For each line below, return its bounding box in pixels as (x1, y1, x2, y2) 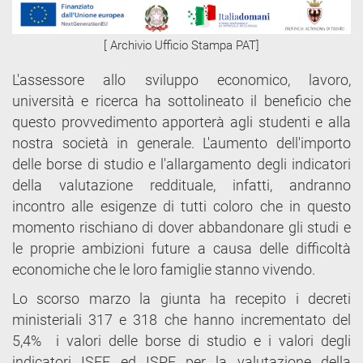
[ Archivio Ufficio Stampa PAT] (104, 38, 259, 53)
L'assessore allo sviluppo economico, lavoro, (12, 71, 351, 89)
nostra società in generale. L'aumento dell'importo (12, 135, 351, 152)
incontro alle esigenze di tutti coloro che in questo (12, 198, 351, 216)
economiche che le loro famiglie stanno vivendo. (12, 261, 318, 279)
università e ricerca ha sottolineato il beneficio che (12, 92, 351, 110)
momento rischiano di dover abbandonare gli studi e (12, 219, 351, 237)
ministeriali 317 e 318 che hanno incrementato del (12, 311, 351, 329)
